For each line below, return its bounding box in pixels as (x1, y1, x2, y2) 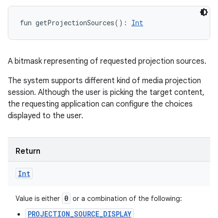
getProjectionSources (36, 18, 114, 27)
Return (16, 146, 40, 156)
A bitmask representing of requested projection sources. (8, 56, 206, 66)
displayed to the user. (8, 111, 83, 121)
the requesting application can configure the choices (8, 99, 193, 109)
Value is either (16, 194, 62, 203)
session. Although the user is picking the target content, (8, 88, 204, 97)
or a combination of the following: (71, 194, 182, 203)
